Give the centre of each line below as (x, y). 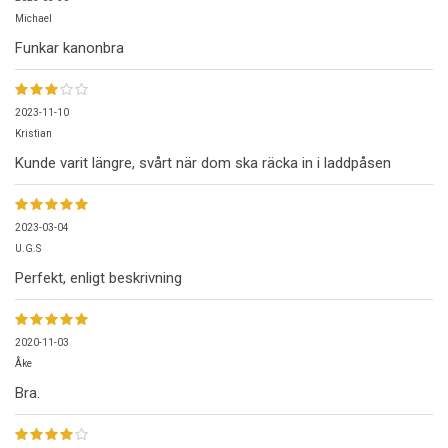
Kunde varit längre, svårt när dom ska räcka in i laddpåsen (203, 163)
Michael (33, 18)
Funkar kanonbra (69, 48)
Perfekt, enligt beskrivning (98, 278)
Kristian (33, 133)
